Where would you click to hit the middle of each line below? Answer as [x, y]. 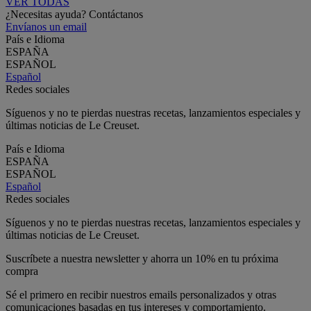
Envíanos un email [46, 26]
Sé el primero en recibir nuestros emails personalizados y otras [141, 294]
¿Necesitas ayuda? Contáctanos [74, 14]
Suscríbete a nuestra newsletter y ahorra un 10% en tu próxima [142, 258]
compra [22, 271]
